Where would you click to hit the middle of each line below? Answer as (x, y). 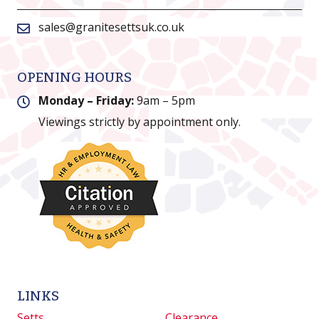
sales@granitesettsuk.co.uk (111, 27)
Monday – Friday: (88, 101)
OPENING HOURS (74, 78)
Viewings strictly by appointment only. (140, 122)
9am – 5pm (166, 101)
